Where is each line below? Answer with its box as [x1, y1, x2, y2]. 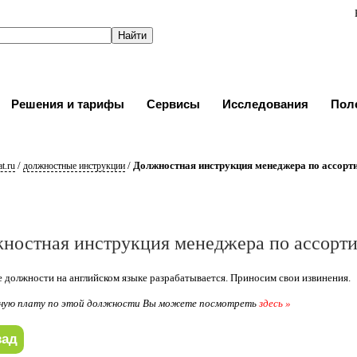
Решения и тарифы [11, 97, 124, 111]
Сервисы [147, 97, 200, 111]
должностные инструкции [22, 160, 125, 171]
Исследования [222, 97, 308, 111]
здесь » [259, 297, 292, 309]
